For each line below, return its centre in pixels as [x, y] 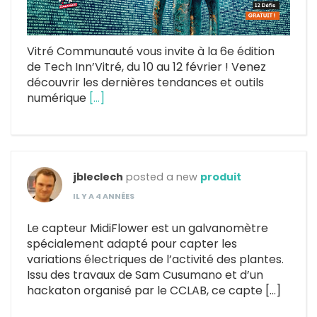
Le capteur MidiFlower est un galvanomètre [148, 229]
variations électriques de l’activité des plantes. [155, 260]
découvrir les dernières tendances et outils [145, 83]
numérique [58, 98]
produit [221, 177]
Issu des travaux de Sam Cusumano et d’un [145, 275]
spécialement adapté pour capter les [132, 244]
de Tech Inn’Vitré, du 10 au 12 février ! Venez [146, 67]
